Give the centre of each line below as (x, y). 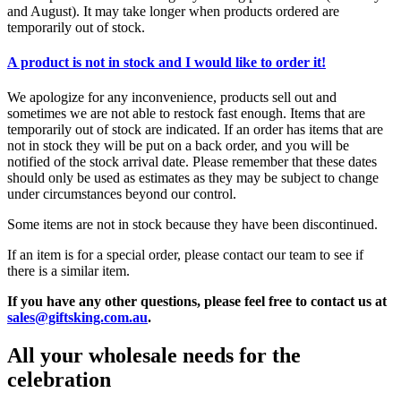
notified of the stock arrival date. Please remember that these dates (192, 162)
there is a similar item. (68, 271)
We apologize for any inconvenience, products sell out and (172, 98)
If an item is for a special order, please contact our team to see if (185, 255)
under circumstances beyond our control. (122, 194)
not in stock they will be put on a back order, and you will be (178, 146)
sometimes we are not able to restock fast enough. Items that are (186, 114)
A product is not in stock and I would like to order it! (166, 63)
